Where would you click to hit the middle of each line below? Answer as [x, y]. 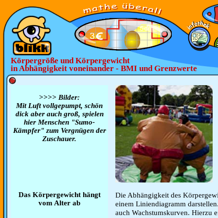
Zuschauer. [59, 139]
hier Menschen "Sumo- [59, 122]
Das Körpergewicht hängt [59, 195]
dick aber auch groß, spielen [59, 114]
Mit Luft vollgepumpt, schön [59, 106]
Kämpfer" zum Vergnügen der [59, 130]
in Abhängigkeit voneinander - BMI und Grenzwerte [104, 68]
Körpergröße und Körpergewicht [70, 61]
